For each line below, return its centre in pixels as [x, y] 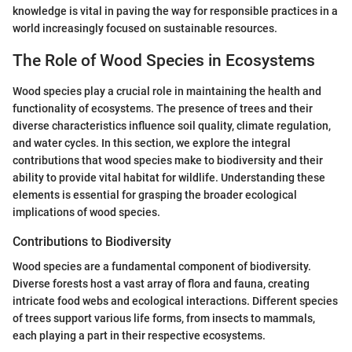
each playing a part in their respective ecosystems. [139, 335]
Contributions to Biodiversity [92, 241]
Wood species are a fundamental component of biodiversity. [162, 266]
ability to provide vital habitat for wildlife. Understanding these [169, 177]
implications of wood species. [86, 212]
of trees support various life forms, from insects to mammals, [164, 318]
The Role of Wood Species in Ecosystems [164, 61]
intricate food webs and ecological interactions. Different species [175, 301]
